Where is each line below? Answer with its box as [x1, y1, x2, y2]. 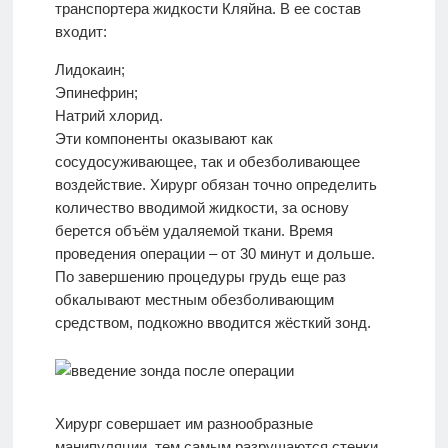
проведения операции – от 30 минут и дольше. [54, 245, 375, 263]
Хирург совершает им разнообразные [54, 415, 313, 433]
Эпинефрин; [54, 84, 138, 102]
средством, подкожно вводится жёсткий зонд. [54, 314, 371, 332]
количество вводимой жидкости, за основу [54, 199, 349, 217]
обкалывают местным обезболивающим [54, 291, 334, 309]
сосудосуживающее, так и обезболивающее [54, 153, 360, 171]
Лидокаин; [54, 61, 125, 79]
